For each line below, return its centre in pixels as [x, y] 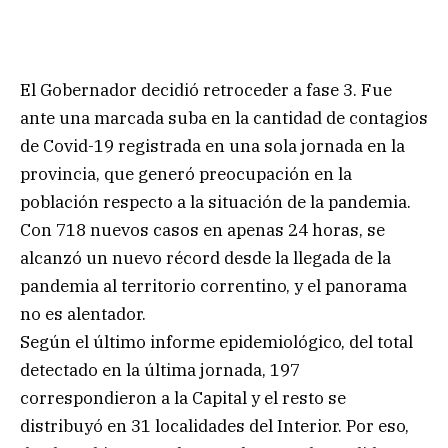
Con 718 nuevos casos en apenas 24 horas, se [202, 229]
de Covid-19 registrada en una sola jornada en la [212, 145]
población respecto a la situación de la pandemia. [215, 201]
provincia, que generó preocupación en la [186, 173]
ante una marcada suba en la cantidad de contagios [224, 117]
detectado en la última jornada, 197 [160, 369]
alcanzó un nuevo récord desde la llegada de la [205, 257]
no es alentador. [83, 313]
